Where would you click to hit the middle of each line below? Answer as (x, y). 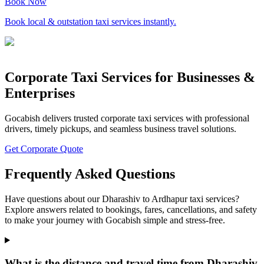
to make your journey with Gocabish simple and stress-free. (115, 220)
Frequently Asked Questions (90, 174)
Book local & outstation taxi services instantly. (90, 22)
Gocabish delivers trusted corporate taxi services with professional (127, 118)
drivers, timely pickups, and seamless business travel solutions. (121, 129)
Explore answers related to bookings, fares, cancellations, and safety (131, 209)
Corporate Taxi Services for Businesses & (130, 77)
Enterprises (40, 93)
